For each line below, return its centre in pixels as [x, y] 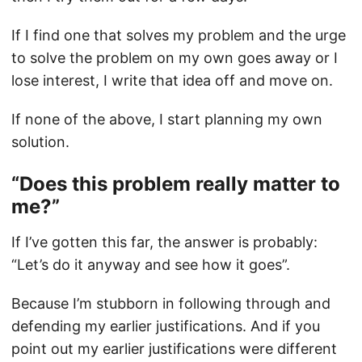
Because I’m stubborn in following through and [171, 303]
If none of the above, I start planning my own [167, 119]
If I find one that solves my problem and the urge [179, 35]
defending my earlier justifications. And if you [166, 326]
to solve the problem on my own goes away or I [175, 58]
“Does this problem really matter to [176, 184]
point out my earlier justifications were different [174, 349]
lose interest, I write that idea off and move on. [172, 80]
